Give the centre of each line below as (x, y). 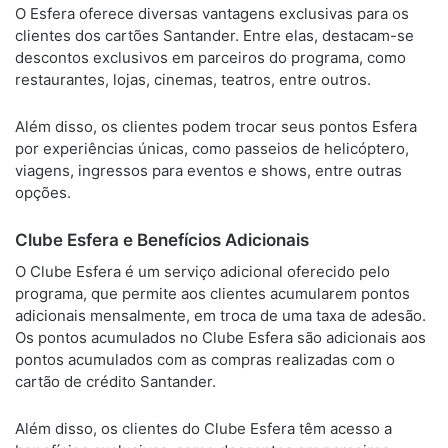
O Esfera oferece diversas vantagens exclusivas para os (212, 13)
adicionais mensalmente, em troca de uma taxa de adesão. (220, 315)
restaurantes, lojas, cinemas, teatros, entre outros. (193, 79)
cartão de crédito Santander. (115, 381)
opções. (43, 192)
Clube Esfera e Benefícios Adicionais (162, 240)
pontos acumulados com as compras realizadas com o (205, 359)
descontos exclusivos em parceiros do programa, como (210, 57)
